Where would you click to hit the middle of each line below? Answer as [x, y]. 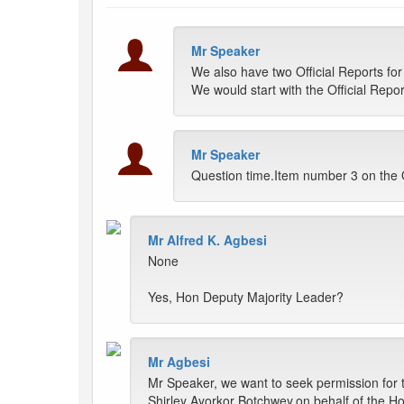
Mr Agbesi [179, 362]
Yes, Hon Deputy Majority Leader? [246, 297]
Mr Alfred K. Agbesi [207, 240]
